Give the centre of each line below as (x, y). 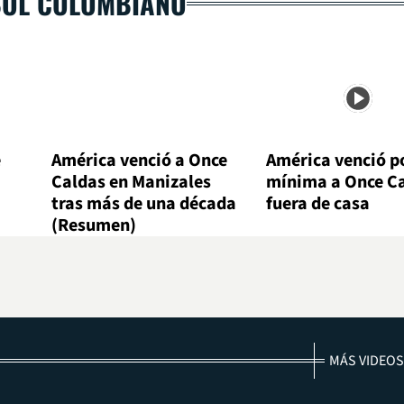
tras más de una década (144, 204)
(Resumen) (94, 226)
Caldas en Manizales (132, 183)
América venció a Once (140, 161)
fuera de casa (317, 204)
